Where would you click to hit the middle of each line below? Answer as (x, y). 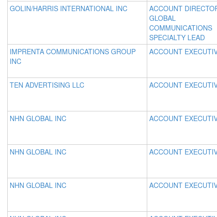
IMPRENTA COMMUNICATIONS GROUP (73, 51)
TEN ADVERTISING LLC (47, 85)
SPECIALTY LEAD (177, 37)
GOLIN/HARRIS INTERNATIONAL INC (69, 8)
